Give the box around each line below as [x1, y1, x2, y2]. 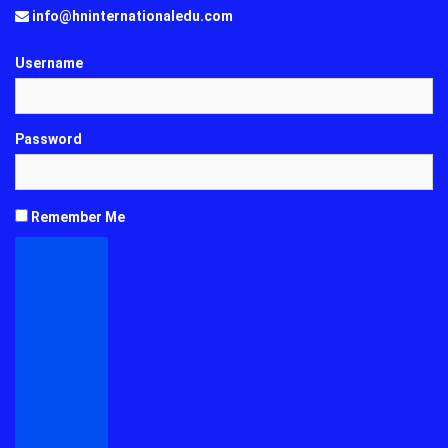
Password [15, 130, 82, 147]
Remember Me [28, 208, 125, 225]
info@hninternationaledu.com [29, 7, 233, 24]
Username [15, 54, 83, 71]
